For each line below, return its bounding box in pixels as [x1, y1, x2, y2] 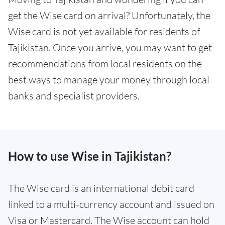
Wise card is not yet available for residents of [8, 25, 200, 38]
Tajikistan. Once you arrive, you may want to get [8, 41, 212, 54]
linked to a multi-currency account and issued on [8, 198, 214, 210]
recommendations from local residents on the [8, 57, 202, 70]
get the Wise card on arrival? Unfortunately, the [8, 9, 210, 22]
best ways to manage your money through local [8, 73, 209, 86]
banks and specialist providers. [8, 89, 140, 102]
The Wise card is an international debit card [8, 182, 194, 194]
